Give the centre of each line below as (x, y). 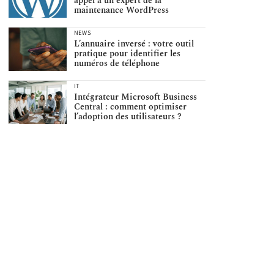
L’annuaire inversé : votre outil (134, 44)
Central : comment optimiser (130, 107)
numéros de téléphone (117, 64)
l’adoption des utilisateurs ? (128, 117)
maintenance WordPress (121, 10)
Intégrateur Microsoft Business (135, 97)
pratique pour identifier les (127, 54)
